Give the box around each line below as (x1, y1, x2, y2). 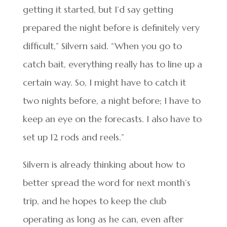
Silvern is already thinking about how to (22, 159, 185, 171)
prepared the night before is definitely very (22, 22, 200, 34)
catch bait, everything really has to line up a (22, 58, 202, 70)
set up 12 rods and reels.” (22, 131, 124, 143)
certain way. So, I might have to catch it (22, 77, 186, 89)
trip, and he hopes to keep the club (22, 195, 166, 207)
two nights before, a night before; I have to (22, 95, 201, 107)
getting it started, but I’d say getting (22, 4, 173, 16)
